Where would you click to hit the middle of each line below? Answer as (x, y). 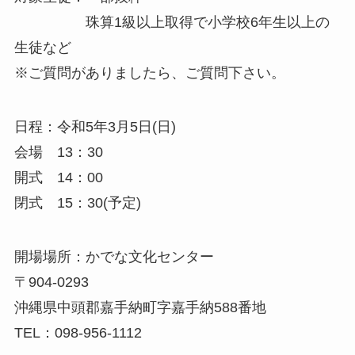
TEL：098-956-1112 (78, 332)
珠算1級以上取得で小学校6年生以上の (172, 23)
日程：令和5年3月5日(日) (95, 126)
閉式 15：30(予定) (77, 202)
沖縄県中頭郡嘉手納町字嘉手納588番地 (140, 307)
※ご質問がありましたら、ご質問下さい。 (149, 73)
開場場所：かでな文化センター (114, 256)
